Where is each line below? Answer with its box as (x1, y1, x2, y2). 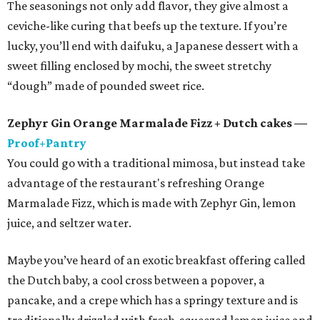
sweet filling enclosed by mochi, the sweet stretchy (7, 59, 271, 74)
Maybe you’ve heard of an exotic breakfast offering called (7, 253, 306, 268)
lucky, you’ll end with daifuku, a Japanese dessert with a (7, 39, 299, 54)
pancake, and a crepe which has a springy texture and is (7, 293, 298, 308)
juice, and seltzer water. (7, 216, 131, 231)
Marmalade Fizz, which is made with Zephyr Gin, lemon (7, 196, 296, 211)
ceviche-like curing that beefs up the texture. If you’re (7, 19, 287, 34)
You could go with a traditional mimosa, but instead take (7, 156, 305, 171)
